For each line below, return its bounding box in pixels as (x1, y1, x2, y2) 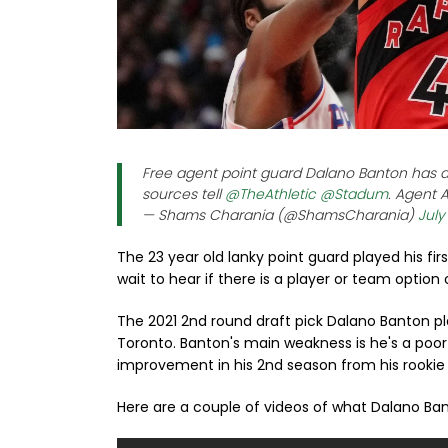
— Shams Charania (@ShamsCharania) (142, 204, 418, 225)
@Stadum (320, 183, 388, 204)
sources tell (142, 183, 225, 204)
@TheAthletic (225, 183, 316, 204)
